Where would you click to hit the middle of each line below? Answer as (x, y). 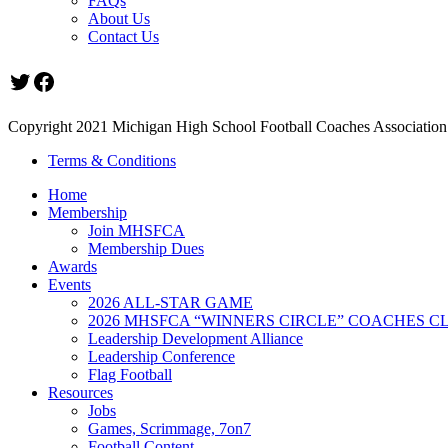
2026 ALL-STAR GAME (170, 302)
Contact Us (123, 36)
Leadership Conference (161, 356)
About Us (119, 18)
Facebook (78, 80)
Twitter (42, 80)
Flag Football (130, 374)
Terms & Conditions (112, 160)
